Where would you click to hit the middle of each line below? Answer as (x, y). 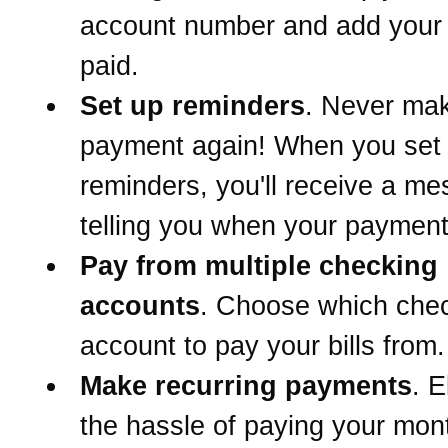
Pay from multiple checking (259, 265)
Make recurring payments (246, 385)
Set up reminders (192, 105)
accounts (140, 305)
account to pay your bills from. (262, 345)
